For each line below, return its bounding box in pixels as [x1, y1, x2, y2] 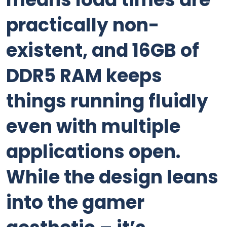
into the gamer [6, 190, 144, 215]
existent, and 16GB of [6, 37, 199, 63]
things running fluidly [6, 88, 208, 114]
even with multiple [6, 113, 180, 139]
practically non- [6, 12, 159, 38]
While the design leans [6, 164, 218, 190]
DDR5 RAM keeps [6, 63, 162, 89]
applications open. [6, 139, 180, 165]
